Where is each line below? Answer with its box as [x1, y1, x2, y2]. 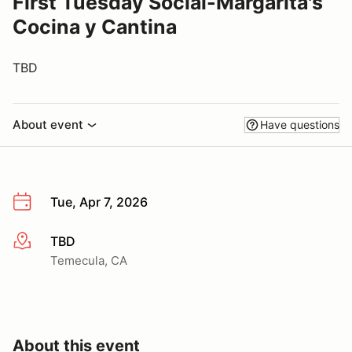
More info [12, 233, 69, 250]
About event [13, 117, 83, 132]
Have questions [260, 118, 339, 131]
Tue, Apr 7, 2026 [50, 194, 148, 210]
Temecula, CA [50, 252, 127, 268]
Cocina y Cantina [13, 15, 177, 38]
